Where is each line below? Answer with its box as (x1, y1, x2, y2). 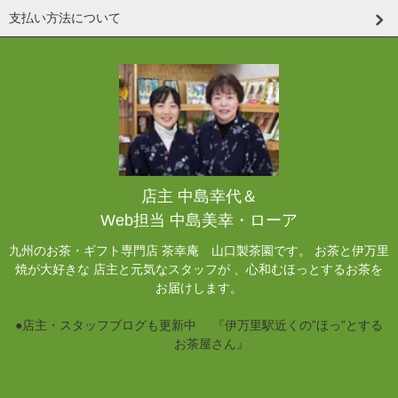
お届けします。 (155, 280, 243, 295)
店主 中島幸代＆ (140, 187, 258, 205)
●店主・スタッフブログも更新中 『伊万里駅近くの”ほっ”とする (15, 317, 383, 332)
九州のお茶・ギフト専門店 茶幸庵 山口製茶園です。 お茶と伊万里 (9, 243, 389, 258)
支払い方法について (9, 10, 121, 25)
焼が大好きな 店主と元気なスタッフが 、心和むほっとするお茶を (15, 261, 383, 276)
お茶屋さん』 (149, 336, 249, 351)
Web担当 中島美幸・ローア (100, 211, 298, 229)
